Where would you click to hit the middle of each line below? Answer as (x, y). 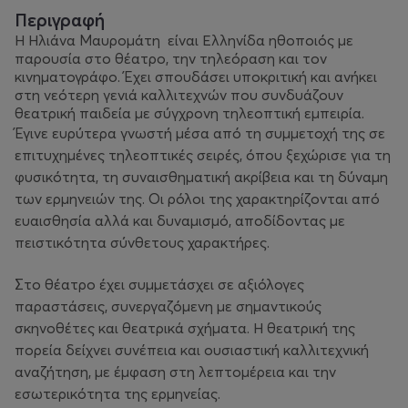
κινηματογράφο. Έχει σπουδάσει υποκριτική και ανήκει (196, 76)
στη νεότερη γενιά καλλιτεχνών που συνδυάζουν (179, 95)
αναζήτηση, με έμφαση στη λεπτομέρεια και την (175, 372)
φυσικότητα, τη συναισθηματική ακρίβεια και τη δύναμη (201, 177)
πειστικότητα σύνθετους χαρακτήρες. (142, 242)
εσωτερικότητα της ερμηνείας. (117, 393)
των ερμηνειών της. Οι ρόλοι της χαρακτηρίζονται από (197, 199)
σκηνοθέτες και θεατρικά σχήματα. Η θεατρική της (185, 328)
